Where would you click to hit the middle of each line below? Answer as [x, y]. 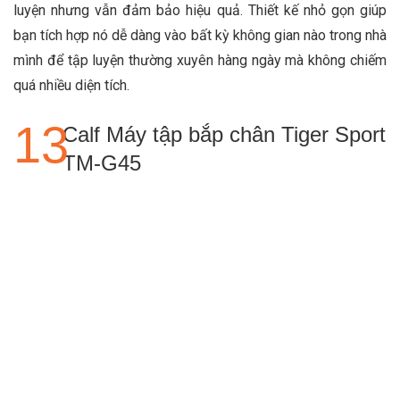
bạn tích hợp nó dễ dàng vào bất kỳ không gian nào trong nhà [200, 35]
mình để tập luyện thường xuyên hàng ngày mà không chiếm [200, 60]
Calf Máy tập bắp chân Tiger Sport [224, 134]
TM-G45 [102, 162]
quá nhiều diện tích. [71, 85]
